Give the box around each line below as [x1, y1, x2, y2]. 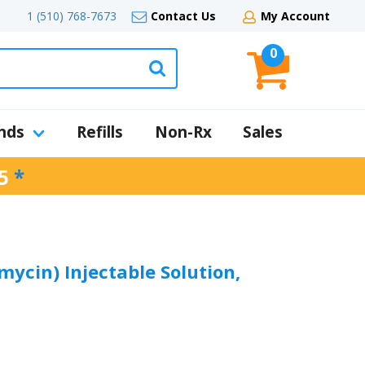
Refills [77, 121, 123, 143]
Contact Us [151, 8, 216, 24]
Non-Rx [154, 121, 212, 143]
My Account [261, 8, 330, 24]
